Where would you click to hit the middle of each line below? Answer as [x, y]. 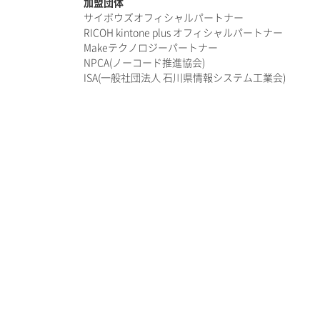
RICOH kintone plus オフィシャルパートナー [183, 32]
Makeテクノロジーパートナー [151, 47]
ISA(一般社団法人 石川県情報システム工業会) [185, 77]
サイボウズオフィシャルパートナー [164, 17]
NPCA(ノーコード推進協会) [144, 62]
